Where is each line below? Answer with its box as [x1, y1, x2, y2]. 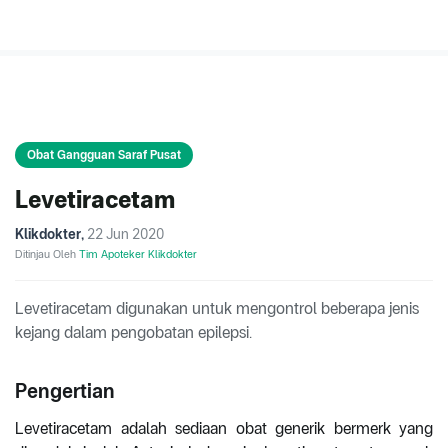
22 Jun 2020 [87, 226, 164, 243]
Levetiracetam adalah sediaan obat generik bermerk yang [15, 419, 433, 439]
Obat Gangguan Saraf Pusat [27, 148, 181, 163]
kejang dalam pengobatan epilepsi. [15, 323, 252, 343]
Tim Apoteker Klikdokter [79, 247, 197, 262]
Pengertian [15, 379, 115, 404]
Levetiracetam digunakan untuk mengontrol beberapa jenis [15, 299, 419, 319]
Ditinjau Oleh [15, 247, 79, 262]
